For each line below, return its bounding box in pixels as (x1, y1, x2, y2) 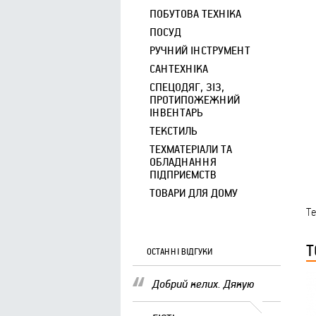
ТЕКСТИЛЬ (150, 123, 197, 138)
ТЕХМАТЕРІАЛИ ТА (150, 142, 232, 156)
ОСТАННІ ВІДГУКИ (147, 245, 212, 257)
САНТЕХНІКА (150, 61, 208, 75)
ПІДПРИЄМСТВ (150, 167, 217, 181)
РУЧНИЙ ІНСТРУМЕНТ (150, 43, 250, 57)
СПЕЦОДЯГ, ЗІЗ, (150, 80, 224, 94)
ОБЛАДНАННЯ (150, 154, 217, 169)
